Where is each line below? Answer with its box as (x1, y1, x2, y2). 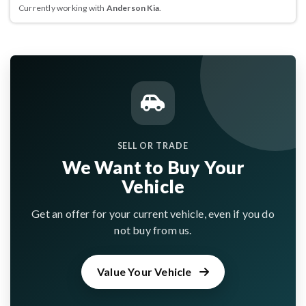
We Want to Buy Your (61, 156, 245, 178)
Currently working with (18, 2, 107, 13)
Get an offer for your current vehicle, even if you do (31, 206, 275, 220)
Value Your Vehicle (96, 264, 194, 278)
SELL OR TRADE (117, 140, 189, 151)
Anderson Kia (106, 2, 160, 13)
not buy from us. (114, 223, 192, 236)
